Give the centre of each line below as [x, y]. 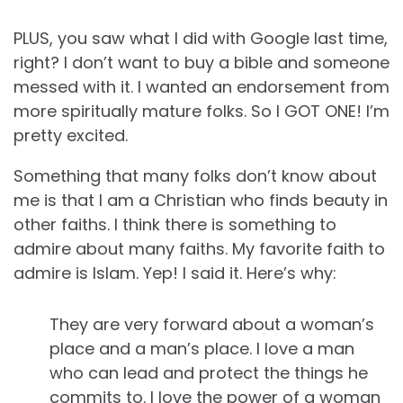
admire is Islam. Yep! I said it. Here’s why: [175, 273]
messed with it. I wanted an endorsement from [201, 87]
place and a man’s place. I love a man [202, 349]
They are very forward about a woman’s [212, 325]
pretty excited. [71, 136]
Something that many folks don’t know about [195, 176]
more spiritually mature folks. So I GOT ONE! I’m [201, 112]
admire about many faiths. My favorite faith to [199, 249]
